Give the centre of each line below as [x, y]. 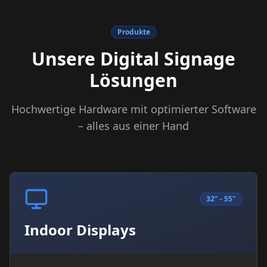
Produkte [133, 32]
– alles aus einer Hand [133, 126]
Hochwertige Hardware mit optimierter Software [133, 109]
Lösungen [133, 80]
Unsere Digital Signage [133, 59]
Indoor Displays [80, 230]
